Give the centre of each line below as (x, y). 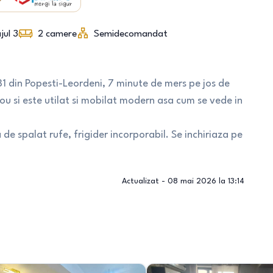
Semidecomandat (130, 34)
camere (61, 34)
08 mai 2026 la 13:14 (206, 181)
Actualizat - (144, 181)
